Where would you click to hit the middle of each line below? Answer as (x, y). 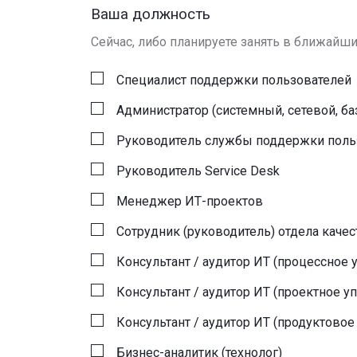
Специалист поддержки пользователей (234, 80)
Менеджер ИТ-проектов (190, 201)
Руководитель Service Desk (198, 171)
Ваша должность (151, 14)
